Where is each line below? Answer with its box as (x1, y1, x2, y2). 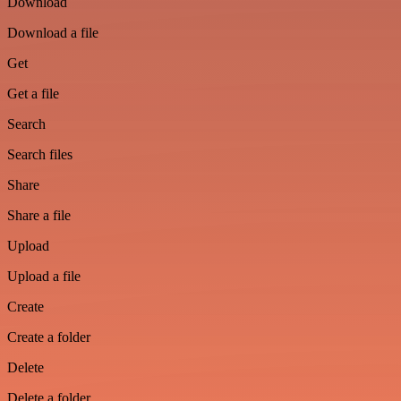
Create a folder (7, 329, 90, 345)
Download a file (7, 25, 98, 40)
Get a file (7, 86, 59, 101)
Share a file (7, 208, 71, 223)
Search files (7, 147, 73, 162)
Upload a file (7, 269, 81, 284)
